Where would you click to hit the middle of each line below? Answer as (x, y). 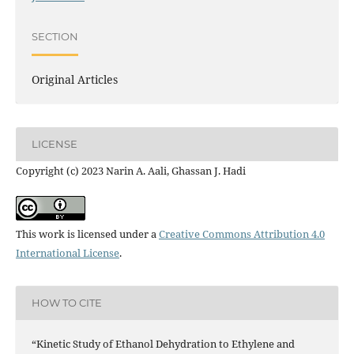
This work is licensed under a (87, 233)
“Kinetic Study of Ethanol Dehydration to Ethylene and (163, 343)
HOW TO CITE (66, 303)
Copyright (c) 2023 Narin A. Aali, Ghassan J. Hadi (130, 170)
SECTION (55, 37)
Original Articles (74, 79)
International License (67, 252)
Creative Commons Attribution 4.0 (241, 233)
